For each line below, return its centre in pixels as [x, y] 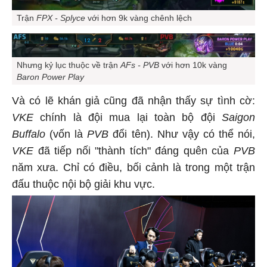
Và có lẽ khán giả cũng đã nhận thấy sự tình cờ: [133, 99]
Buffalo [29, 132]
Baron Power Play [50, 75]
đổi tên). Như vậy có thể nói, [182, 132]
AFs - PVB [140, 63]
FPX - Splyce [61, 16]
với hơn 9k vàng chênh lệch [139, 16]
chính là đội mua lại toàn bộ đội [128, 115]
